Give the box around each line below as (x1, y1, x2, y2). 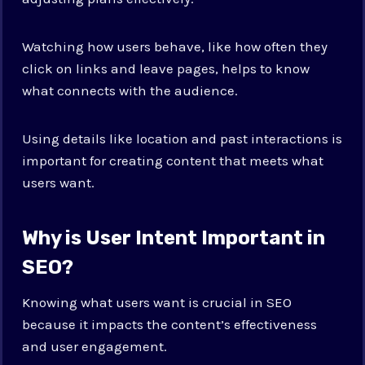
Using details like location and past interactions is (22, 130, 343, 147)
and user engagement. (22, 337, 168, 354)
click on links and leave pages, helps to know (22, 59, 310, 77)
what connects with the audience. (22, 81, 239, 99)
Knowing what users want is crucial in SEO (22, 293, 292, 310)
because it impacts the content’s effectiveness (22, 315, 318, 332)
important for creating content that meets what (22, 152, 324, 169)
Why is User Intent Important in (22, 226, 326, 249)
